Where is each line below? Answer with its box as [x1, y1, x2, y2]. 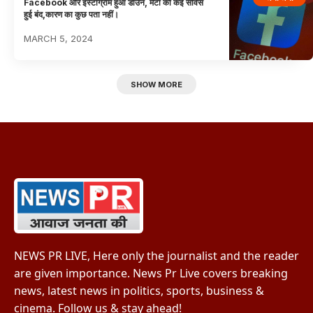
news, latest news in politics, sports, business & [14, 283, 264, 299]
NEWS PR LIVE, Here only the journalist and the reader [14, 248, 299, 264]
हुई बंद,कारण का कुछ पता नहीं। [24, 8, 119, 20]
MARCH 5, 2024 [24, 32, 94, 44]
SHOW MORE [131, 79, 182, 89]
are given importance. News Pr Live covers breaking [14, 265, 288, 282]
